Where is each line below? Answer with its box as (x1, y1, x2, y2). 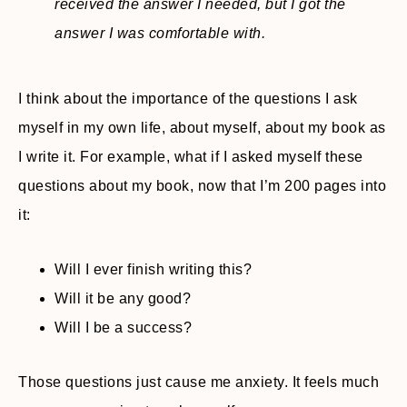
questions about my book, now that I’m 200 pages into (18, 178, 386, 194)
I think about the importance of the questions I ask (18, 91, 358, 107)
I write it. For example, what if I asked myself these (18, 149, 363, 165)
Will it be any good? (55, 291, 191, 307)
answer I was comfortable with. (55, 25, 265, 42)
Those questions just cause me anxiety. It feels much (18, 374, 379, 391)
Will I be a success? (55, 320, 192, 336)
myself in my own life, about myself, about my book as (18, 120, 386, 136)
